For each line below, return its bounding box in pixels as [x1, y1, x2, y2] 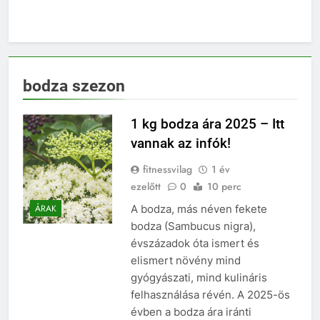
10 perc [206, 179, 241, 194]
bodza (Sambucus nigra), [130, 219, 256, 233]
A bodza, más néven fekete [130, 201, 267, 216]
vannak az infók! [130, 134, 231, 151]
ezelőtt [130, 179, 161, 194]
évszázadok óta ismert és [130, 236, 259, 250]
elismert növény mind [130, 253, 241, 267]
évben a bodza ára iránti [130, 304, 251, 319]
